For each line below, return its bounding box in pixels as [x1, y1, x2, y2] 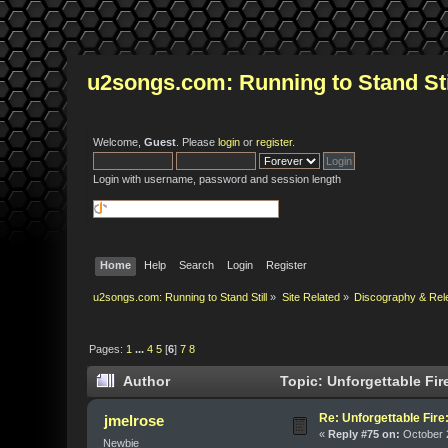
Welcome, [93, 136, 145, 148]
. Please [176, 136, 219, 148]
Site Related [281, 291, 340, 304]
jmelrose [103, 412, 164, 430]
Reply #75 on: [328, 428, 401, 441]
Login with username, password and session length [93, 173, 342, 185]
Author [123, 374, 171, 390]
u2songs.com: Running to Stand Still [93, 291, 268, 304]
